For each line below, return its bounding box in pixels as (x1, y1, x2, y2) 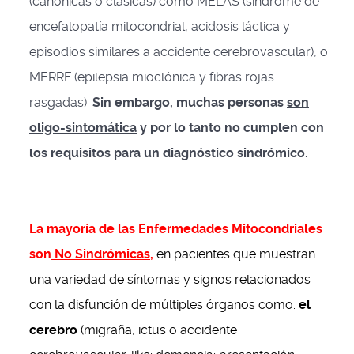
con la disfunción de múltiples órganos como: (29, 297, 299, 312)
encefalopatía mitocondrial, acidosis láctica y (29, 19, 290, 34)
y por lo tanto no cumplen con (137, 120, 324, 135)
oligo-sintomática (29, 120, 137, 135)
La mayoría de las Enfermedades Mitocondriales (29, 221, 322, 236)
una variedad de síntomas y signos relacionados (29, 272, 311, 287)
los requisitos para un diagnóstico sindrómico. (29, 145, 308, 160)
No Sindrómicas (51, 247, 150, 262)
